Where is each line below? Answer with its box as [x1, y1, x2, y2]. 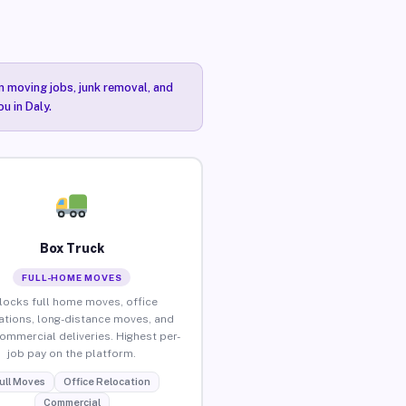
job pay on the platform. [7, 346, 137, 360]
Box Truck [39, 240, 104, 256]
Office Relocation [63, 375, 150, 387]
